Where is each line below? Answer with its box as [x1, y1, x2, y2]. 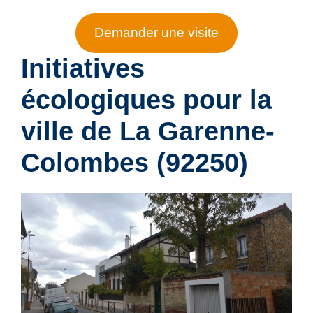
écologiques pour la [21, 85, 272, 115]
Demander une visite [94, 25, 219, 41]
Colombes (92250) [21, 148, 248, 178]
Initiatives [21, 54, 145, 84]
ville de [21, 117, 119, 147]
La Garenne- [119, 117, 275, 147]
